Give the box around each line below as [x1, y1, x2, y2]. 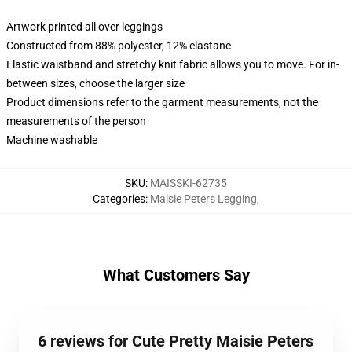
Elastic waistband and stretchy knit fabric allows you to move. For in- [6, 58, 339, 71]
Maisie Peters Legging [150, 192, 257, 205]
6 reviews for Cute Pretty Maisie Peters [38, 332, 313, 350]
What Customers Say [102, 266, 250, 284]
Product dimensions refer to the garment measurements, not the [6, 96, 318, 108]
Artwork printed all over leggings [6, 20, 163, 33]
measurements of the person [6, 115, 146, 127]
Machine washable [6, 134, 97, 146]
